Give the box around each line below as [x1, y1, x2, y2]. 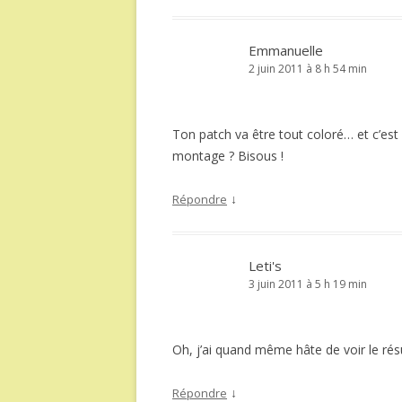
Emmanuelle [249, 41, 323, 59]
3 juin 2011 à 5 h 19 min [249, 276, 367, 292]
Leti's [249, 257, 282, 275]
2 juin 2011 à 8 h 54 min [249, 61, 367, 76]
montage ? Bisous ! [172, 147, 284, 164]
